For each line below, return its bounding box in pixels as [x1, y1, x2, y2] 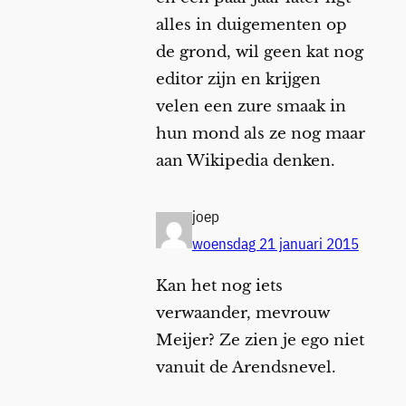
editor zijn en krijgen [155, 70, 321, 90]
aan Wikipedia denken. [155, 151, 335, 171]
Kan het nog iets [155, 275, 283, 295]
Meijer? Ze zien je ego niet [155, 330, 364, 350]
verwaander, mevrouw [155, 303, 330, 323]
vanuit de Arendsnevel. [155, 357, 336, 377]
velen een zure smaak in [155, 97, 346, 117]
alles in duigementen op [155, 15, 347, 35]
